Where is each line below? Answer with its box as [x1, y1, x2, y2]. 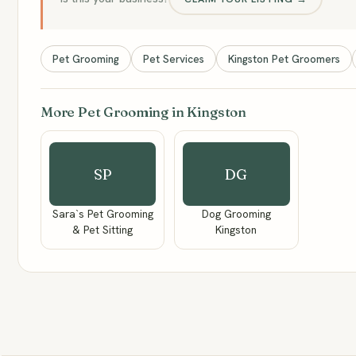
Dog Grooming [201, 207, 271, 221]
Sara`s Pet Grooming [52, 207, 153, 221]
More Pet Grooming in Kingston [41, 103, 247, 120]
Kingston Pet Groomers [228, 52, 340, 66]
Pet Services [143, 52, 204, 66]
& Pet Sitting [72, 222, 133, 237]
